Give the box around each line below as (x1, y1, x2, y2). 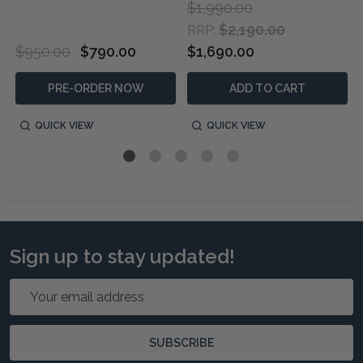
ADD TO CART (229, 81, 305, 95)
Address (10, 299, 59, 315)
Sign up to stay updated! (10, 244, 235, 268)
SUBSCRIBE (149, 335, 214, 349)
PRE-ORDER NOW (47, 81, 144, 95)
